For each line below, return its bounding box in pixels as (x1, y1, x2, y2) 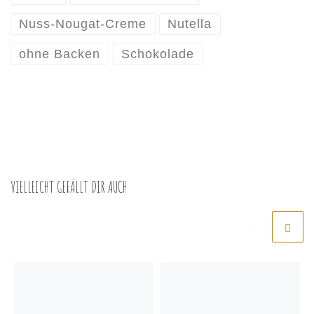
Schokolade (121, 46, 195, 61)
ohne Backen (19, 46, 101, 61)
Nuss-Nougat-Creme (19, 17, 147, 32)
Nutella (168, 17, 212, 32)
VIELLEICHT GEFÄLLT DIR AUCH (11, 177, 128, 197)
